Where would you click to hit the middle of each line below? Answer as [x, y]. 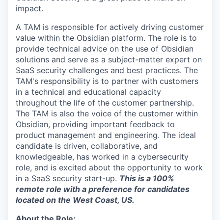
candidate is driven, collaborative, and [87, 146]
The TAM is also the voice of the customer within [107, 113]
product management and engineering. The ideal [106, 135]
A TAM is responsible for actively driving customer [110, 27]
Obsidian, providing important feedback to [95, 124]
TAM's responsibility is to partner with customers [107, 81]
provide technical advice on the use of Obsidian [105, 49]
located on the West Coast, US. [75, 200]
